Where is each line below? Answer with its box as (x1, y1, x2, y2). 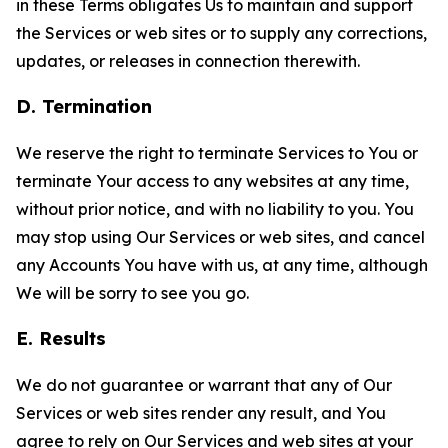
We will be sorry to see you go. (16, 283, 249, 303)
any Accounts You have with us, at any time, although (16, 255, 428, 275)
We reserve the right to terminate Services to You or (16, 143, 418, 163)
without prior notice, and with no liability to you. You (16, 199, 414, 219)
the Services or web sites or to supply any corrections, (16, 23, 427, 43)
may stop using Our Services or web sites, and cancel (16, 227, 425, 247)
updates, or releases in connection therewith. (16, 51, 360, 71)
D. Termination (16, 95, 152, 118)
